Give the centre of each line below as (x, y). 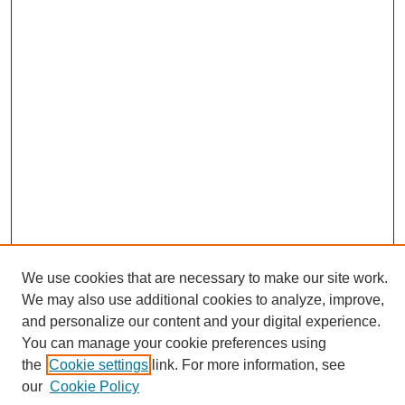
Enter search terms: (76, 370)
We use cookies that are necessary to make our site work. (205, 278)
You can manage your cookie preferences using (174, 343)
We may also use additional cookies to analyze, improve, (203, 300)
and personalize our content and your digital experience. (201, 321)
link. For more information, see (247, 365)
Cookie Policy (94, 386)
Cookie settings (99, 365)
